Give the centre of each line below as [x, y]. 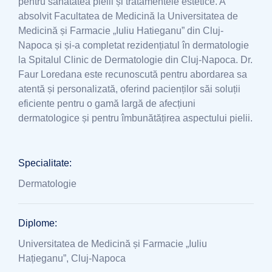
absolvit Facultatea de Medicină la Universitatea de [128, 16]
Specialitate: [45, 163]
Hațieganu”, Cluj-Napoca [72, 258]
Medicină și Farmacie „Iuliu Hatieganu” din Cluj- [121, 31]
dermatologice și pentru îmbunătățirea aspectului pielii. [135, 118]
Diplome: [38, 223]
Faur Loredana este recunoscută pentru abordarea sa [133, 74]
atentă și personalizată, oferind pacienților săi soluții [129, 89]
